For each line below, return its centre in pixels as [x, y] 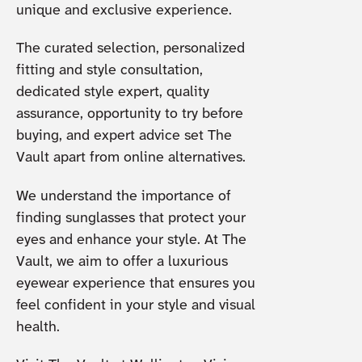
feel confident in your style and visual [135, 305]
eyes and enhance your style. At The [131, 240]
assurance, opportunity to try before [129, 115]
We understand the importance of [123, 196]
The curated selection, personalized [130, 49]
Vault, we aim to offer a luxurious [122, 262]
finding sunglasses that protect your [130, 218]
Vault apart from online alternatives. [133, 158]
